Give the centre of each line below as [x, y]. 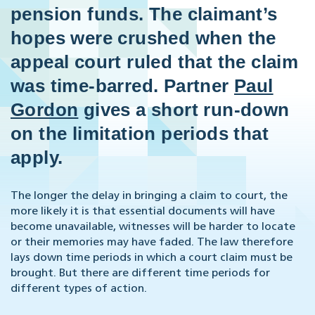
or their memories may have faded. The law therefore [152, 243]
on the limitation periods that [140, 134]
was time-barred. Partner [122, 86]
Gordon [45, 110]
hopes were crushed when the [143, 38]
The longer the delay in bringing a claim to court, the [149, 197]
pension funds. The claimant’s [144, 14]
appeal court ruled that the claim [155, 62]
